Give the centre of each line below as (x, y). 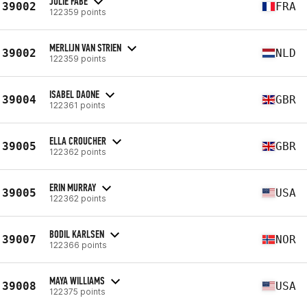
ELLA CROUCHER (78, 140)
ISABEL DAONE (74, 94)
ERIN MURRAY (73, 187)
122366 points (78, 245)
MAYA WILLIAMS (77, 280)
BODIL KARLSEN (77, 234)
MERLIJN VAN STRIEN (85, 47)
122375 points (77, 291)
